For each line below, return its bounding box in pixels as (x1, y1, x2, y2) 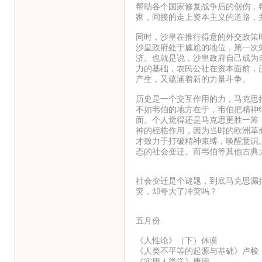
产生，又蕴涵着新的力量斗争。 (135, 74, 250, 84)
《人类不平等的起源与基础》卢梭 (135, 246, 258, 256)
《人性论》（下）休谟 (135, 235, 218, 245)
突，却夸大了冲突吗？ (135, 186, 218, 196)
